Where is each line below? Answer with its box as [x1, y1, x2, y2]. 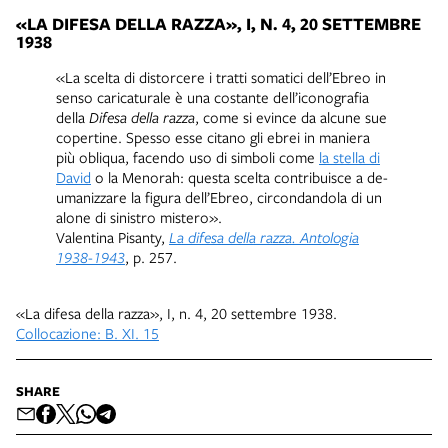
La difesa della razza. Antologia [169, 226, 359, 247]
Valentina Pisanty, [56, 226, 169, 247]
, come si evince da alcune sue [195, 106, 387, 127]
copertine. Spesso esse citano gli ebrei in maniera [56, 126, 370, 147]
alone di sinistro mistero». [56, 206, 222, 227]
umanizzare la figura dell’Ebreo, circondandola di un [56, 186, 382, 207]
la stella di [319, 146, 380, 167]
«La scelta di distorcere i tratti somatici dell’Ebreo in [56, 66, 386, 87]
